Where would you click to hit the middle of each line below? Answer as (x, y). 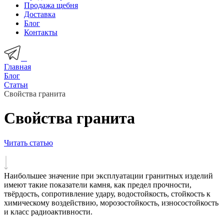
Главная (17, 67)
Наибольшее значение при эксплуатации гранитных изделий (108, 175)
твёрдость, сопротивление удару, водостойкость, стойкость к (107, 193)
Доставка (40, 14)
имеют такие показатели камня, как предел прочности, (98, 184)
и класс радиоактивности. (48, 211)
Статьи (16, 85)
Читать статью (28, 142)
